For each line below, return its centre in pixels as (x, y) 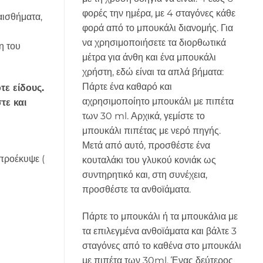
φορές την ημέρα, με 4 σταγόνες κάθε (159, 13)
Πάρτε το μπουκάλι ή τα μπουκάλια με (160, 216)
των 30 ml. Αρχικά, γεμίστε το (143, 116)
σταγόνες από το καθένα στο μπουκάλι (161, 245)
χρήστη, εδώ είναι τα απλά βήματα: (153, 72)
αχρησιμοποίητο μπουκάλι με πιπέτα (158, 101)
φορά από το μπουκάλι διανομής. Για (157, 28)
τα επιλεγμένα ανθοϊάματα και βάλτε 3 (159, 231)
